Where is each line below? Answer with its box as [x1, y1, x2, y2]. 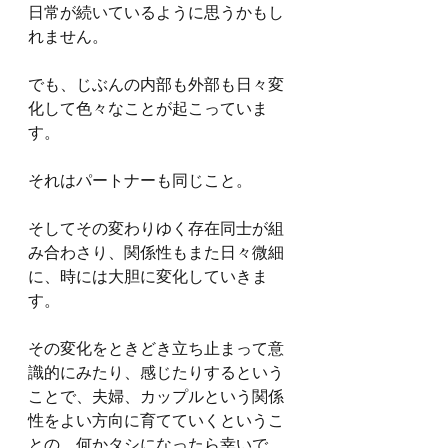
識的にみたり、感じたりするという [28, 361, 284, 384]
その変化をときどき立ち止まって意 [28, 337, 284, 360]
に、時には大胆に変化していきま [28, 265, 268, 288]
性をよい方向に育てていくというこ [28, 409, 284, 432]
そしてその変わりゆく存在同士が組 [28, 217, 284, 240]
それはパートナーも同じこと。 [28, 169, 252, 192]
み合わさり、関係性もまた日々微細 [28, 241, 284, 264]
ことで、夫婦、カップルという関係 [28, 385, 284, 408]
